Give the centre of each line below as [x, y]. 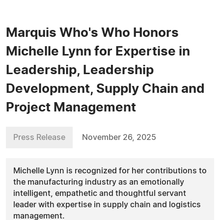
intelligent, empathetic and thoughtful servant [100, 193]
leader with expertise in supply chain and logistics [107, 205]
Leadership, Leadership [80, 70]
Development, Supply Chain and [105, 89]
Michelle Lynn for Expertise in [98, 52]
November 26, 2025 [119, 137]
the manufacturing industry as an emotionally [99, 182]
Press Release [39, 137]
